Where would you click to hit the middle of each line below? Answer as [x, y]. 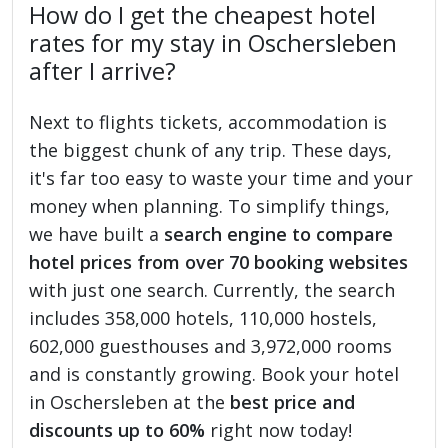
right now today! [279, 429]
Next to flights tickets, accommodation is [208, 121]
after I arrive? [103, 70]
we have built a [97, 233]
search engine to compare [279, 233]
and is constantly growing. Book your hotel [214, 373]
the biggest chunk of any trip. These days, [211, 149]
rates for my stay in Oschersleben [213, 42]
